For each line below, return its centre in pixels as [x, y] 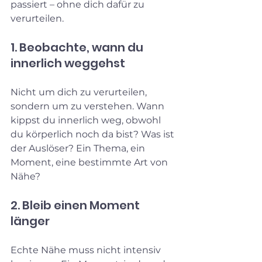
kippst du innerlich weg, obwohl [87, 120]
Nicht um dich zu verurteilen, [80, 92]
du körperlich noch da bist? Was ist [94, 135]
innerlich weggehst [68, 63]
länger [30, 221]
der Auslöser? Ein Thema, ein [79, 149]
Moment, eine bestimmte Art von [90, 163]
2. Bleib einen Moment [76, 206]
